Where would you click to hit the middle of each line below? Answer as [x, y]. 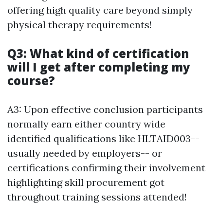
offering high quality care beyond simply [100, 10]
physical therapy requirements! [80, 24]
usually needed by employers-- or [85, 153]
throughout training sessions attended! [97, 197]
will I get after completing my [99, 67]
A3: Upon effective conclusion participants [105, 109]
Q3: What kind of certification [98, 53]
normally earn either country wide [86, 124]
